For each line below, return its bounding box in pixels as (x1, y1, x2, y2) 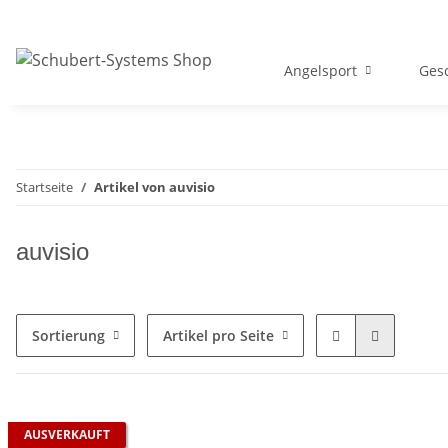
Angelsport (284, 61, 357, 81)
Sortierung (32, 326, 105, 346)
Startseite (16, 178, 73, 197)
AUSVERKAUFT (24, 426, 110, 444)
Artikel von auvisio (94, 178, 215, 197)
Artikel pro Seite (163, 326, 274, 346)
